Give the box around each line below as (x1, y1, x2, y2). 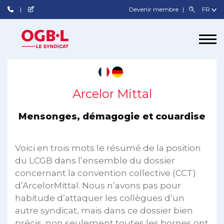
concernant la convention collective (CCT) (15, 168, 196, 178)
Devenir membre (129, 5, 180, 13)
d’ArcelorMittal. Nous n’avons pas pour (15, 180, 181, 190)
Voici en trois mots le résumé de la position (15, 143, 201, 153)
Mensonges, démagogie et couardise (18, 111, 205, 122)
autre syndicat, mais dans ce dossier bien (15, 205, 193, 215)
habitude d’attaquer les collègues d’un (15, 193, 184, 203)
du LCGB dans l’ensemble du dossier (15, 155, 175, 165)
